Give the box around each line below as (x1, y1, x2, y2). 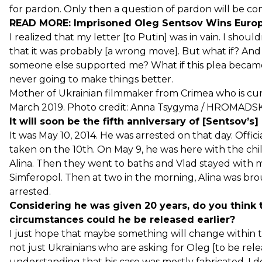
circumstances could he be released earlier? (9, 213, 235, 225)
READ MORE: (9, 17, 74, 29)
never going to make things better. (9, 73, 173, 85)
